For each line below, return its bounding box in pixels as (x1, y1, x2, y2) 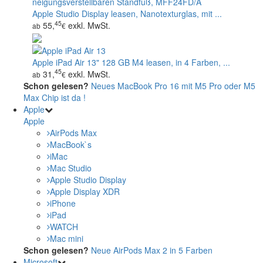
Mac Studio (50, 161, 92, 174)
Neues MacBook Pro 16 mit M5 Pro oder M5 (91, 79, 255, 92)
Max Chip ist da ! (23, 91, 86, 103)
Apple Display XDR (50, 185, 120, 197)
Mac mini (50, 232, 83, 244)
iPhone (50, 197, 76, 209)
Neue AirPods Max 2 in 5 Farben (91, 244, 213, 256)
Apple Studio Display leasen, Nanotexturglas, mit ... (32, 7, 222, 19)
